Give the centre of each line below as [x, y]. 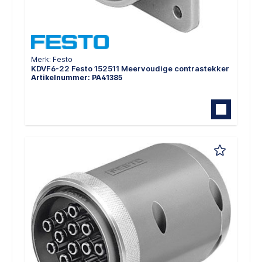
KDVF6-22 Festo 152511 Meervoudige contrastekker [130, 69]
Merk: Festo [52, 60]
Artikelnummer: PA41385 [77, 78]
